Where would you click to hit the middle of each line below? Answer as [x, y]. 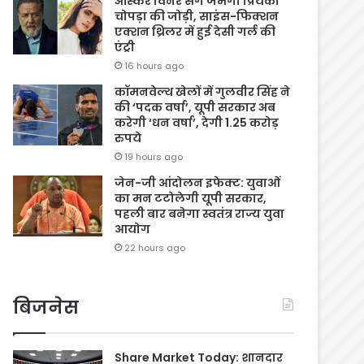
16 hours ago [154, 65]
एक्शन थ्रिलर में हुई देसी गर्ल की [195, 31]
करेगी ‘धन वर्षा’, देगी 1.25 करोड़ [197, 122]
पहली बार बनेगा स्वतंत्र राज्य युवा [200, 213]
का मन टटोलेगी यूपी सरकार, [191, 198]
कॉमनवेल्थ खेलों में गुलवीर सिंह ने [203, 91]
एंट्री [125, 47]
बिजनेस [46, 307]
